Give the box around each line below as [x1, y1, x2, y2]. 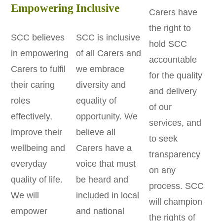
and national [76, 206, 125, 216]
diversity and [76, 79, 126, 90]
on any [148, 165, 176, 176]
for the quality [148, 71, 202, 81]
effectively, [11, 111, 53, 121]
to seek [148, 134, 178, 144]
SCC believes [11, 32, 65, 42]
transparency [148, 149, 200, 160]
